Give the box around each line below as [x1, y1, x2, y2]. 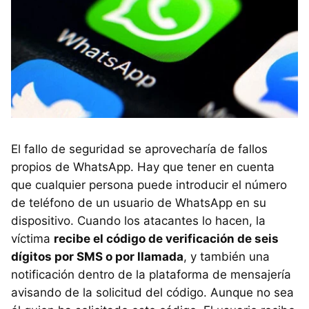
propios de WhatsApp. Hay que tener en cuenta [11, 159, 275, 174]
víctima [11, 231, 54, 246]
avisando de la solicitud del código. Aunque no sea [11, 285, 294, 299]
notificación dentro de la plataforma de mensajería [11, 267, 291, 281]
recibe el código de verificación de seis [54, 231, 279, 246]
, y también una [183, 249, 270, 263]
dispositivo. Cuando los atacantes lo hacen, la [11, 213, 266, 228]
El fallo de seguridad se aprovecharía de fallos [11, 141, 268, 156]
